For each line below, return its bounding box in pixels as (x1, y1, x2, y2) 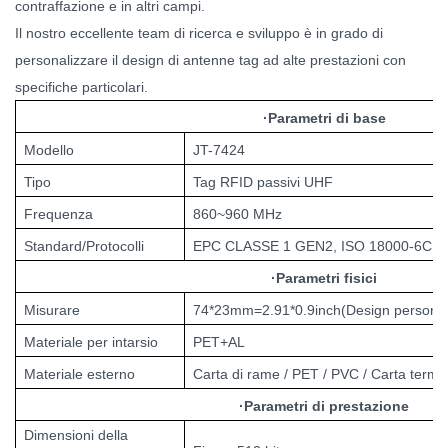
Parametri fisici (276, 269, 377, 286)
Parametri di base (267, 109, 386, 126)
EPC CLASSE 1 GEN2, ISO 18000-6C (193, 237, 432, 254)
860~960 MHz (193, 205, 282, 222)
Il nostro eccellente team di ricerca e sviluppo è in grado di (15, 24, 383, 41)
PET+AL (193, 333, 245, 350)
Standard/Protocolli (24, 237, 144, 254)
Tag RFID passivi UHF (193, 173, 333, 190)
